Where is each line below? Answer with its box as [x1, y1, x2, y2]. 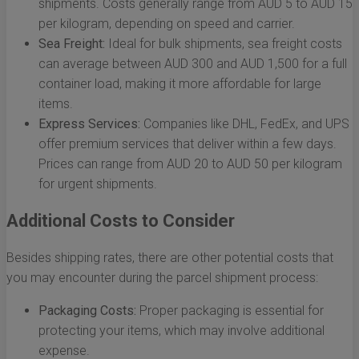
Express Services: [38, 116, 140, 132]
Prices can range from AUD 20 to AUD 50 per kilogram [38, 156, 342, 172]
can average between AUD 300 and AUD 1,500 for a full [38, 56, 347, 72]
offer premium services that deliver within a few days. [38, 136, 337, 152]
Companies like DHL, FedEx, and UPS [140, 116, 349, 132]
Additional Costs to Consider [6, 211, 235, 232]
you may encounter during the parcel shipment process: [6, 270, 318, 286]
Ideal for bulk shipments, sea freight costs [105, 36, 342, 52]
